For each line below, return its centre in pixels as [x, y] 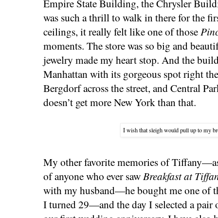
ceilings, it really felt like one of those [122, 31]
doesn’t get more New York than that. [120, 102]
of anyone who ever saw [93, 176]
